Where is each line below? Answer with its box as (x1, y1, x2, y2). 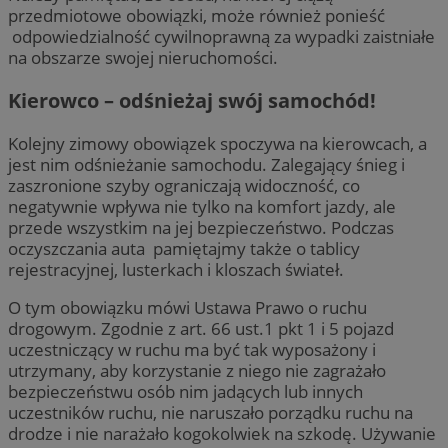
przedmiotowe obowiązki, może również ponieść (8, 3, 385, 27)
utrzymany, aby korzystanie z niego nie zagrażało (8, 358, 386, 382)
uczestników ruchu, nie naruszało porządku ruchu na (8, 400, 413, 424)
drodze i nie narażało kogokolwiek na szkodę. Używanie (8, 421, 436, 445)
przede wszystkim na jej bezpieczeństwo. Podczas (8, 215, 394, 239)
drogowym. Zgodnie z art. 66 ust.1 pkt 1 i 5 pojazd (8, 316, 394, 340)
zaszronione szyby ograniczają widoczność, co (8, 173, 360, 197)
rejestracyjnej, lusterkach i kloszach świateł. (8, 257, 344, 281)
